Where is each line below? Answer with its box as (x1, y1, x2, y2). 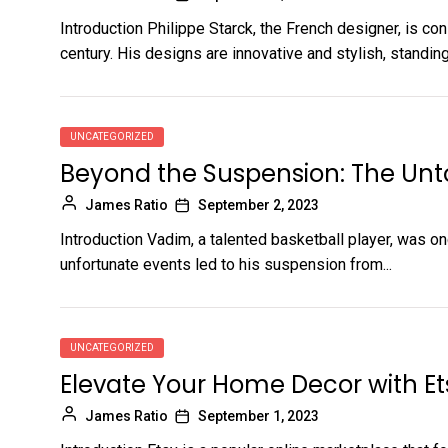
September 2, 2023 (198, 196, 319, 213)
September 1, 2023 (198, 407, 319, 424)
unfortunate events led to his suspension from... (60, 254, 392, 274)
